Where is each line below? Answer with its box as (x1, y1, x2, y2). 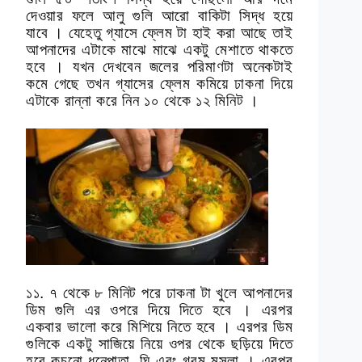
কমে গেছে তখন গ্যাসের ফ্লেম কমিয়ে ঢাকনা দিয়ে (26, 75, 293, 93)
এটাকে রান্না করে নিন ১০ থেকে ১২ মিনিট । (26, 92, 259, 110)
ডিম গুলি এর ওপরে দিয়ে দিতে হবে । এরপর (26, 301, 293, 319)
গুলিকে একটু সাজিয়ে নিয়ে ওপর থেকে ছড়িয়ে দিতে (26, 335, 293, 353)
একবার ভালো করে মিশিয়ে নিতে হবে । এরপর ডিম (26, 318, 293, 336)
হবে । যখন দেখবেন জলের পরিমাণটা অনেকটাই (26, 58, 293, 76)
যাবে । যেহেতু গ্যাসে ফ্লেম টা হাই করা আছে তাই (26, 24, 293, 42)
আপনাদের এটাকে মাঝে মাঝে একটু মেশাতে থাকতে (26, 41, 293, 59)
